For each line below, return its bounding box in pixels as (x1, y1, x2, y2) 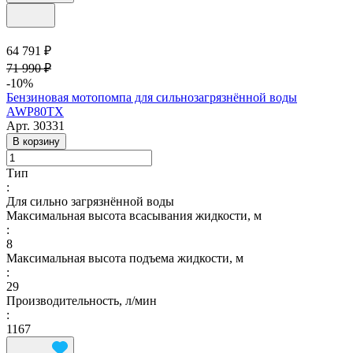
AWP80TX (6, 105, 64, 119)
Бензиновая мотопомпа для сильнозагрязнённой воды (6, 91, 297, 105)
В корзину (13, 136, 60, 148)
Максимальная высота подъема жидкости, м (6, 251, 243, 266)
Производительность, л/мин (6, 294, 157, 308)
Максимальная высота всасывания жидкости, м (6, 209, 262, 223)
